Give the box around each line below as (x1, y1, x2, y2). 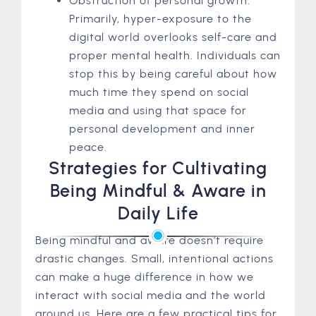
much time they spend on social (69, 85, 249, 99)
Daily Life (117, 202, 199, 224)
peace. (69, 140, 107, 154)
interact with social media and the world (35, 288, 266, 302)
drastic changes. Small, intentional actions (35, 251, 274, 265)
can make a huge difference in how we (35, 269, 254, 284)
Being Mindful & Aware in (49, 179, 267, 201)
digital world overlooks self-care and (69, 30, 277, 44)
